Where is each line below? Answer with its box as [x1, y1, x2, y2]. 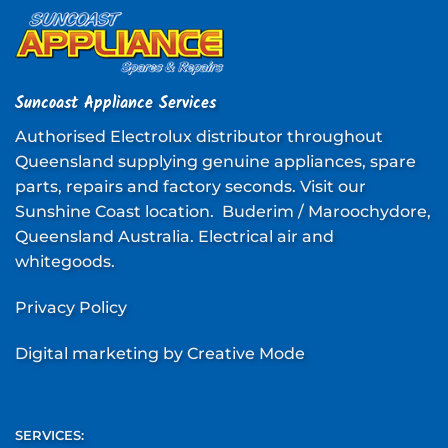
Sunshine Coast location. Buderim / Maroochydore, [15, 202, 431, 222]
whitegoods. [15, 252, 115, 272]
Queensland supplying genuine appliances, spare [15, 152, 416, 172]
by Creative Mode [159, 343, 305, 363]
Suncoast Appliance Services [15, 91, 216, 117]
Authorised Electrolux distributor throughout [15, 127, 383, 147]
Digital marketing [15, 343, 159, 363]
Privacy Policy [15, 297, 127, 317]
